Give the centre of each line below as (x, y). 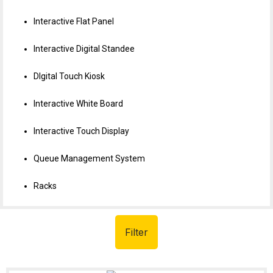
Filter (136, 232)
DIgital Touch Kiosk (69, 76)
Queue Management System (90, 158)
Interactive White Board (78, 104)
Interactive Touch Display (81, 131)
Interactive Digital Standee (84, 49)
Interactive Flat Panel (74, 21)
